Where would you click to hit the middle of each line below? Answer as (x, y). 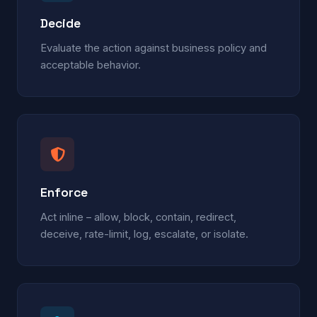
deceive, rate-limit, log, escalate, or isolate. (144, 234)
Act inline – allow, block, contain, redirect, (138, 217)
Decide (60, 23)
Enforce (64, 192)
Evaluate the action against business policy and (154, 48)
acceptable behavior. (91, 65)
